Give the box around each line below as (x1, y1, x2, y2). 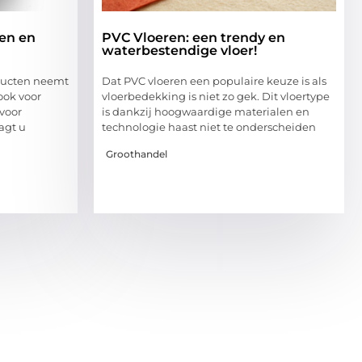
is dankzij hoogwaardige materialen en (102, 105, 309, 119)
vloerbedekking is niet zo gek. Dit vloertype (102, 90, 330, 103)
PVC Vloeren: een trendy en (102, 30, 285, 46)
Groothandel (106, 147, 167, 160)
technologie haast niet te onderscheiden (102, 120, 316, 134)
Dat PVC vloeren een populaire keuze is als (102, 74, 326, 88)
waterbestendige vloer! (102, 43, 257, 59)
